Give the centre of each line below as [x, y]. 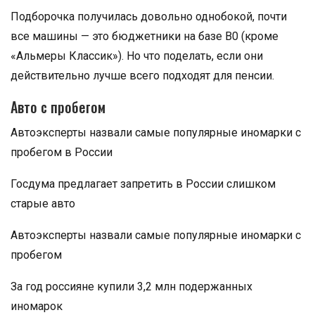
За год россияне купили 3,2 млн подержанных [131, 286]
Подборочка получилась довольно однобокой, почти [149, 16]
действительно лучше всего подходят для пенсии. [142, 75]
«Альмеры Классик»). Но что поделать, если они [137, 56]
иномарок [37, 306]
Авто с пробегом [58, 107]
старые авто [43, 203]
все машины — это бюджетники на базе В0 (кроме [144, 36]
